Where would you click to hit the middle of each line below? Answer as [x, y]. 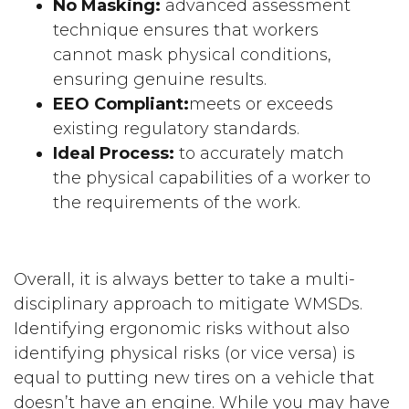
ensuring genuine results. [160, 79]
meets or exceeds [262, 104]
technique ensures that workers [186, 30]
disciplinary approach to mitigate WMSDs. [189, 304]
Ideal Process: [114, 153]
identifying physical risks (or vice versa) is [185, 353]
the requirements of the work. [177, 203]
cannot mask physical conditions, [193, 55]
